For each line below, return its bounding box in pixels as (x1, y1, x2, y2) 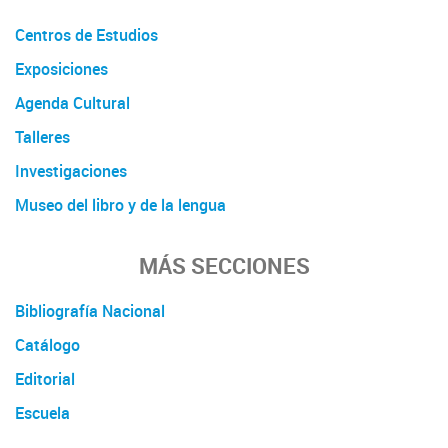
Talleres (15, 125, 70, 148)
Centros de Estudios (15, 23, 158, 46)
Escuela (15, 401, 70, 424)
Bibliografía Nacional (15, 299, 165, 322)
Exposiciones (15, 57, 108, 80)
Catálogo (15, 333, 80, 356)
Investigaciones (15, 159, 127, 182)
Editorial (15, 367, 75, 390)
